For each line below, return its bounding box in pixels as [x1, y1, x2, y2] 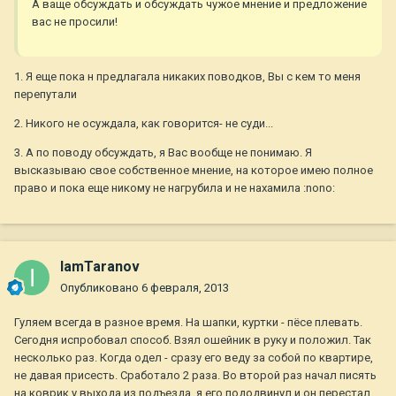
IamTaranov [60, 258, 140, 276]
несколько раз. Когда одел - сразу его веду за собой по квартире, [14, 351, 373, 365]
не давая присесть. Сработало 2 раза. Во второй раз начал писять [14, 369, 377, 383]
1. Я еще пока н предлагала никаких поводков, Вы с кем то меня [14, 70, 361, 84]
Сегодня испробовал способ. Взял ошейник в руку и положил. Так [14, 333, 371, 347]
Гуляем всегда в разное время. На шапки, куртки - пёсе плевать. [14, 316, 362, 330]
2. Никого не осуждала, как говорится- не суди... [14, 117, 273, 131]
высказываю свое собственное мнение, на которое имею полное [14, 164, 373, 178]
